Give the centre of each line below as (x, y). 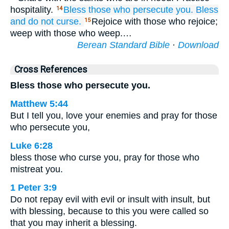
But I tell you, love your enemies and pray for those (114, 116)
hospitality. (33, 10)
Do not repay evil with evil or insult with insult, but (110, 199)
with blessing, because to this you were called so (109, 211)
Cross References (51, 70)
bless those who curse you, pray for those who (105, 157)
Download (198, 45)
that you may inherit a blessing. (74, 223)
